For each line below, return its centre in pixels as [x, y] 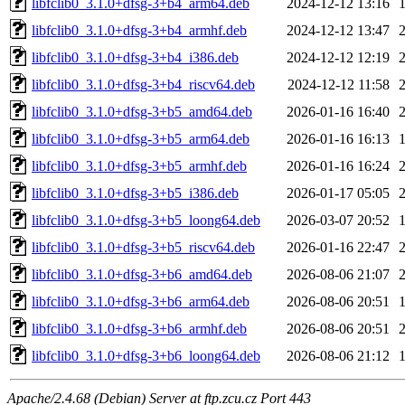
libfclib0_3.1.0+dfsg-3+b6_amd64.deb [142, 274]
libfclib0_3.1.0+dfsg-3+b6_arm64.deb [141, 301]
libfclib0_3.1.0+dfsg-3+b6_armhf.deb [139, 328]
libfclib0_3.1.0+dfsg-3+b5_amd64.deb [142, 111]
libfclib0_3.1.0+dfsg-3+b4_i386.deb [135, 57]
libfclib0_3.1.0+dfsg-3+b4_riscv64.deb [143, 84]
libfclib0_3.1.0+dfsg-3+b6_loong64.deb [146, 355]
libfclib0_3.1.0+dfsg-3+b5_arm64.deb [141, 138]
